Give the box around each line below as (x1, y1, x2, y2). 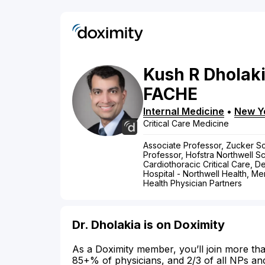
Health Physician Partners (143, 178, 242, 189)
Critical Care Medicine (143, 118, 229, 129)
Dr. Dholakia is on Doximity (72, 218, 225, 232)
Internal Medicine (143, 105, 224, 118)
